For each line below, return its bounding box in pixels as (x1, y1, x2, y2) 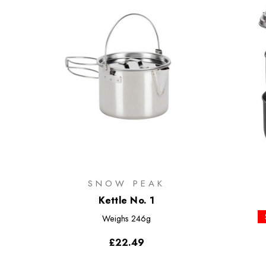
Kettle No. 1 (98, 193, 155, 207)
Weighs (102, 212, 129, 224)
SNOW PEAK (88, 176, 165, 190)
